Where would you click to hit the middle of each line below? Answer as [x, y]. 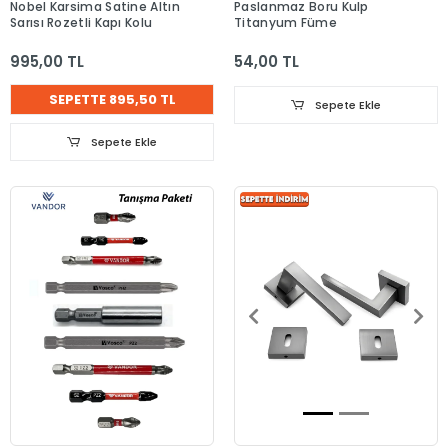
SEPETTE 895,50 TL [112, 100]
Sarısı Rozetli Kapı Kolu [81, 23]
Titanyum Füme [285, 23]
